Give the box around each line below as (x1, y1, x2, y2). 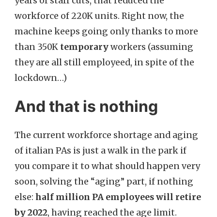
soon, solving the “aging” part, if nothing (15, 176, 193, 187)
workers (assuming (108, 42, 193, 52)
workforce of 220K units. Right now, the (15, 11, 184, 21)
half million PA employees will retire (35, 192, 201, 202)
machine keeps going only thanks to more (15, 26, 198, 37)
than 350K (15, 42, 60, 52)
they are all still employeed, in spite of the (15, 57, 194, 68)
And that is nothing (15, 97, 158, 116)
